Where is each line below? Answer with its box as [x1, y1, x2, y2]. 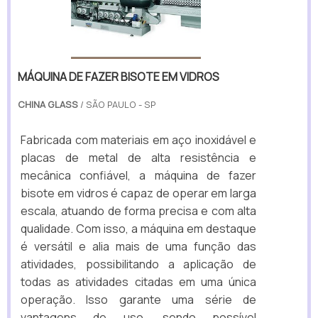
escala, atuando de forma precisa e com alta [21, 202, 256, 219]
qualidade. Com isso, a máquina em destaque [21, 220, 256, 236]
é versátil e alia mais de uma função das [21, 238, 256, 254]
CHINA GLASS [18, 97, 78, 111]
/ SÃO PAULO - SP [78, 97, 156, 111]
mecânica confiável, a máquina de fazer [21, 167, 256, 183]
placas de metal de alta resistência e [21, 149, 256, 165]
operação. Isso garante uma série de [21, 291, 256, 307]
